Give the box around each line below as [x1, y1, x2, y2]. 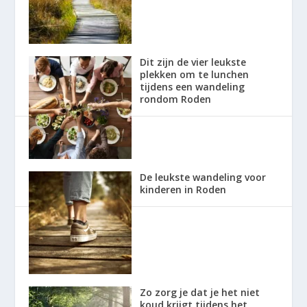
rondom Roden [140, 92, 212, 106]
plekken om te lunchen [140, 67, 249, 81]
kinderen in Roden [140, 182, 227, 196]
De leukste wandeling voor [140, 170, 267, 184]
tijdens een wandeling [140, 79, 245, 93]
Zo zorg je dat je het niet [140, 285, 260, 299]
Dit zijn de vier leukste [140, 55, 247, 69]
